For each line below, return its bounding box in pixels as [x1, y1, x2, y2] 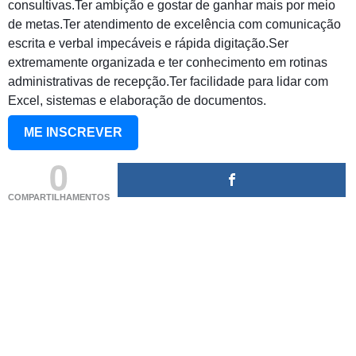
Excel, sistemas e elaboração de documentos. [8, 94, 266, 108]
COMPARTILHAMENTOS [8, 192, 110, 203]
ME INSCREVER [24, 126, 122, 140]
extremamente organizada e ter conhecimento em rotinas [8, 56, 327, 70]
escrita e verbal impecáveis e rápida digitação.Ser [8, 37, 288, 51]
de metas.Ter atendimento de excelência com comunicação [8, 17, 341, 32]
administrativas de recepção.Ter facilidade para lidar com [8, 75, 328, 89]
